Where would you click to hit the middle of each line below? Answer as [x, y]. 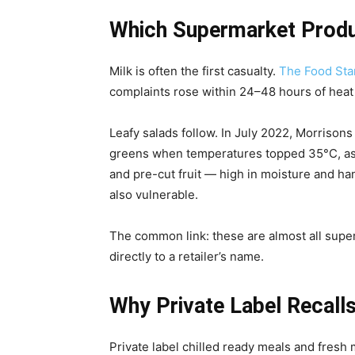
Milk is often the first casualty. [194, 71]
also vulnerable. [154, 194]
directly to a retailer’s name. [187, 256]
